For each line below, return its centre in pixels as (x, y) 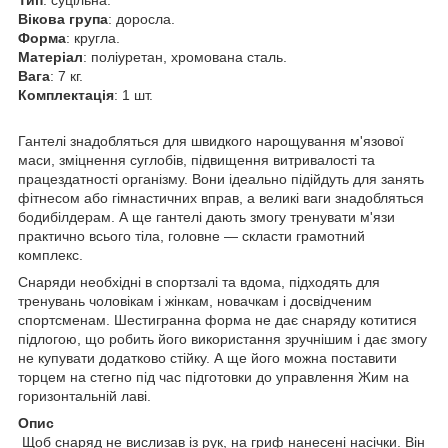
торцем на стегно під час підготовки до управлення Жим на (213, 376)
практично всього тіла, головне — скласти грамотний (191, 235)
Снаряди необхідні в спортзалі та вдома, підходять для (199, 281)
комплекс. (50, 254)
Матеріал (50, 56)
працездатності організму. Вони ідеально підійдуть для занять (221, 178)
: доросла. (141, 18)
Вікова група (63, 18)
